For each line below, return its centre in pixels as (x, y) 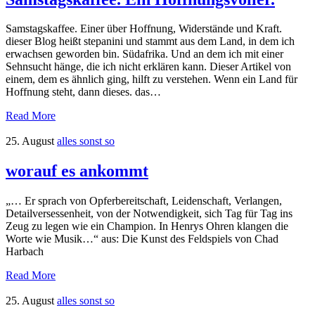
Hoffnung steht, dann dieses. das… (83, 92)
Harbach (25, 252)
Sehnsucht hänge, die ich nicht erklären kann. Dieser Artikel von (148, 67)
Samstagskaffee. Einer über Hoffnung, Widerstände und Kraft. (144, 29)
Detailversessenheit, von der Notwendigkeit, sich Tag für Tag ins (149, 214)
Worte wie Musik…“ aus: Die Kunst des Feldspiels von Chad (142, 239)
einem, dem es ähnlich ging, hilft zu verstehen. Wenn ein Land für (152, 79)
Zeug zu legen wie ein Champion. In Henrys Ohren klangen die (147, 226)
